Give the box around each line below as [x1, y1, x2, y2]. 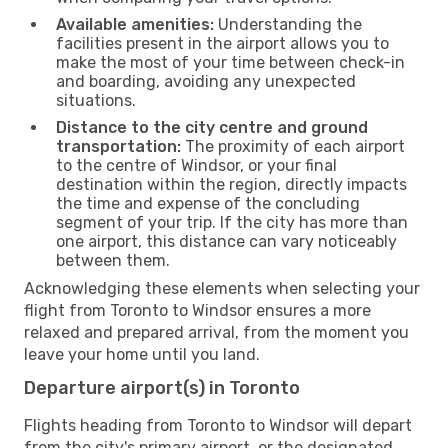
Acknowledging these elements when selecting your [24, 278, 420, 298]
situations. [56, 90, 136, 110]
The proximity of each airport [181, 136, 405, 156]
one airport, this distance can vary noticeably [56, 231, 397, 251]
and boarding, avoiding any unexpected [56, 71, 356, 91]
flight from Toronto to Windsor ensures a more [24, 300, 371, 320]
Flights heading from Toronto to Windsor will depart [24, 415, 412, 435]
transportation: [56, 136, 181, 156]
